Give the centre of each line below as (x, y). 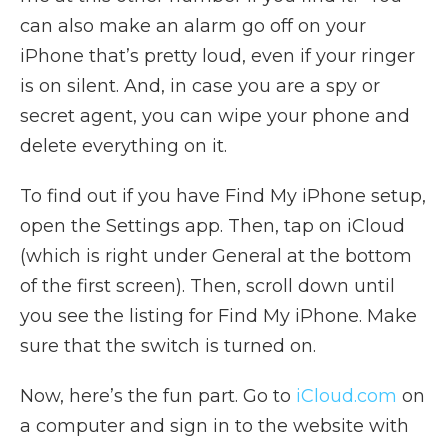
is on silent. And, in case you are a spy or (200, 85)
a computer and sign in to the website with (214, 425)
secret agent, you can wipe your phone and (215, 115)
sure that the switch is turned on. (168, 345)
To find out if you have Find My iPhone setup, (223, 195)
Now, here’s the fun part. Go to (158, 395)
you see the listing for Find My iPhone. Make (218, 315)
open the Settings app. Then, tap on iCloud (212, 225)
